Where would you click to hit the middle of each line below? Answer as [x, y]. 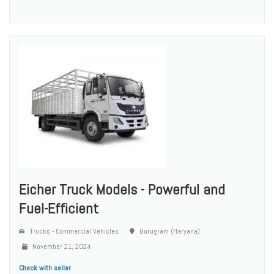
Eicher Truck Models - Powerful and [122, 189]
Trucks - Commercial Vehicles [73, 231]
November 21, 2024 [61, 246]
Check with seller [45, 268]
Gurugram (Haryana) [169, 231]
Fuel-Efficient [59, 208]
